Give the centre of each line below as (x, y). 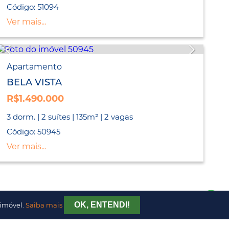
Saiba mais (44, 205)
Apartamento (35, 67)
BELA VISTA (35, 83)
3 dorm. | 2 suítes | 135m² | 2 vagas (70, 117)
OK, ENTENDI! (102, 205)
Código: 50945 (34, 132)
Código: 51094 (33, 7)
